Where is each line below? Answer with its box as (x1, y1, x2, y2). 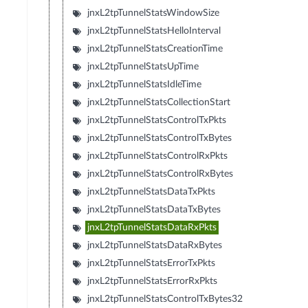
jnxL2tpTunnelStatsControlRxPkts (87, 151, 228, 162)
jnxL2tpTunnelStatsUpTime (87, 62, 199, 72)
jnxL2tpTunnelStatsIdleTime (87, 80, 202, 90)
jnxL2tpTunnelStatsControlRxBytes (87, 169, 234, 179)
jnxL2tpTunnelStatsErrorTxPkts (87, 258, 216, 269)
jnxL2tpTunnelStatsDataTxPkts (87, 187, 216, 197)
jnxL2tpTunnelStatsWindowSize (87, 8, 220, 19)
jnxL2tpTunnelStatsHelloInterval (87, 26, 221, 36)
